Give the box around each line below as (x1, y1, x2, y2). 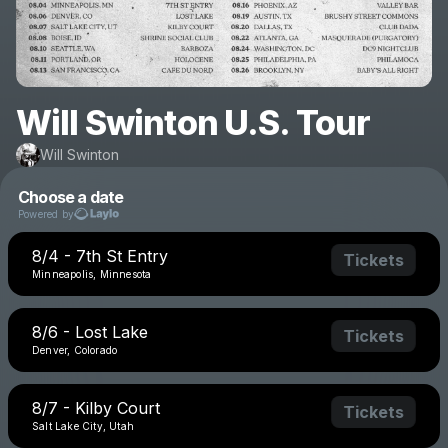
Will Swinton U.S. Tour (16, 102, 371, 144)
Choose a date (18, 187, 124, 208)
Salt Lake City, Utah (32, 420, 134, 433)
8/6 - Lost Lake (32, 322, 148, 343)
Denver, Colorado (32, 344, 118, 357)
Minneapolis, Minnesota (32, 268, 152, 281)
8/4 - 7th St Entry (32, 246, 168, 267)
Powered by (18, 207, 74, 220)
